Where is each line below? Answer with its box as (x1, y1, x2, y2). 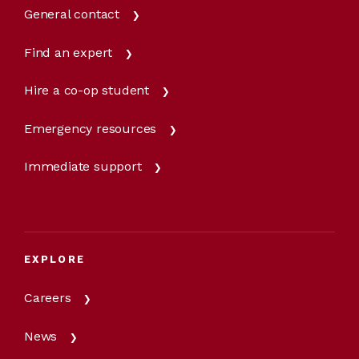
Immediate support (24, 159, 142, 175)
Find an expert (24, 44, 113, 60)
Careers (24, 289, 71, 305)
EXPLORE (24, 252, 86, 265)
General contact (24, 6, 119, 22)
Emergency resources (24, 120, 157, 136)
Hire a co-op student (24, 83, 149, 99)
